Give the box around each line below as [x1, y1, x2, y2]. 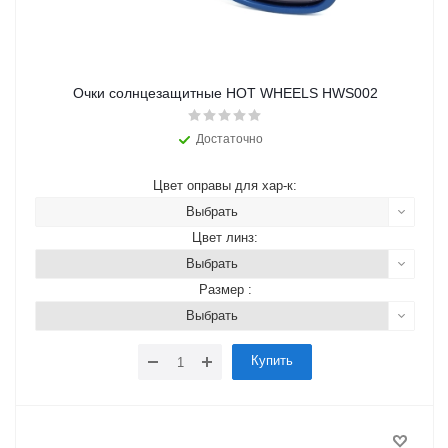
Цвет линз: [192, 230, 258, 246]
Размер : [198, 282, 252, 298]
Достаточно [195, 132, 263, 147]
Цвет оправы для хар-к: [153, 178, 297, 194]
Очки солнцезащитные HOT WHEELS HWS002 [72, 85, 378, 102]
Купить [251, 353, 293, 369]
